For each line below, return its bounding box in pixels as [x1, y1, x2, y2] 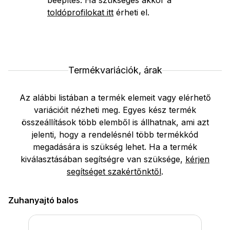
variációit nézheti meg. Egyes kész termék [34, 105, 196, 116]
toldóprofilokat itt [47, 7, 113, 18]
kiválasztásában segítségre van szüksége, [21, 154, 185, 165]
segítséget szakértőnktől [67, 166, 161, 177]
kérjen [185, 154, 209, 165]
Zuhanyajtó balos [8, 195, 79, 206]
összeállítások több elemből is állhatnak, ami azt [21, 117, 209, 128]
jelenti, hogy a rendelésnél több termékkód [32, 129, 198, 140]
